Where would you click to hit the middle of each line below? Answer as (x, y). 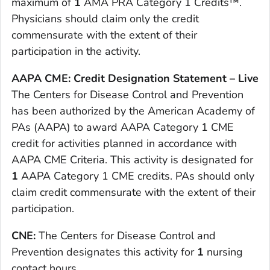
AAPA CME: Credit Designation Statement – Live (135, 79)
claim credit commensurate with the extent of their (133, 193)
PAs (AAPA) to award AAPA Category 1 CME (123, 127)
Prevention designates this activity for (104, 252)
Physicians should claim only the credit (105, 19)
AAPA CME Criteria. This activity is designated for (132, 160)
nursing (223, 252)
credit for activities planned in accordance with (124, 144)
